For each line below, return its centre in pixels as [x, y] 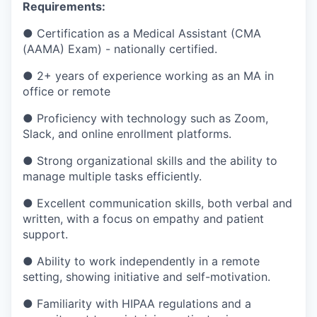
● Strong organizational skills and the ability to [150, 160]
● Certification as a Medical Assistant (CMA [142, 33]
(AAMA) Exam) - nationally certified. [120, 48]
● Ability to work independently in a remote [141, 261]
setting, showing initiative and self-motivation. [146, 276]
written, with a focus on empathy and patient [143, 218]
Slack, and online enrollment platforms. [127, 133]
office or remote [67, 91]
